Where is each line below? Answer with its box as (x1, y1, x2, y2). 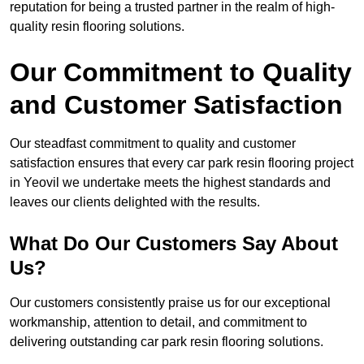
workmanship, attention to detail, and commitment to (10, 315, 307, 330)
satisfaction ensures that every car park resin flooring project (10, 156, 353, 171)
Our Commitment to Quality (10, 58, 352, 88)
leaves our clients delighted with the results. (10, 195, 260, 210)
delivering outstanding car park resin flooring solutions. (10, 335, 323, 349)
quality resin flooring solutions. (10, 19, 184, 34)
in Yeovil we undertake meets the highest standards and (10, 175, 331, 190)
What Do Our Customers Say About (10, 232, 338, 255)
